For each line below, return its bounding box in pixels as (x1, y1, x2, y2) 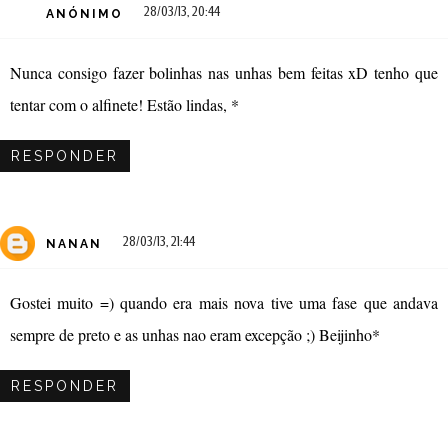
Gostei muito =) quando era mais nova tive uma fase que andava (10, 291, 438, 313)
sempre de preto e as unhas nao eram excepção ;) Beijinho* (10, 323, 380, 345)
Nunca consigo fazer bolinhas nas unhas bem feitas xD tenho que (10, 61, 438, 83)
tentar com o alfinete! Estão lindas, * (10, 93, 239, 115)
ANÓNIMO (46, 7, 123, 22)
